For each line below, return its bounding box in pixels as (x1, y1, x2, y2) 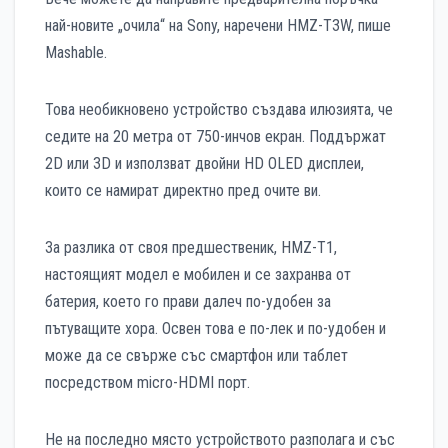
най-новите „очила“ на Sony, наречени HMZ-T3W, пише (45, 15, 391, 35)
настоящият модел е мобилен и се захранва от (45, 264, 351, 284)
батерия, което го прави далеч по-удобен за (45, 291, 331, 311)
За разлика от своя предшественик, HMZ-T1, (45, 237, 337, 257)
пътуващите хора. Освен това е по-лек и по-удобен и (45, 318, 386, 338)
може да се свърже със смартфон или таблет (45, 345, 348, 365)
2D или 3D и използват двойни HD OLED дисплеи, (45, 153, 364, 173)
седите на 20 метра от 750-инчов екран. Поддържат (45, 126, 386, 146)
